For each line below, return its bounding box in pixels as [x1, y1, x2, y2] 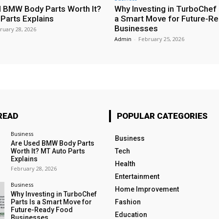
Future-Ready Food [10, 205, 73, 214]
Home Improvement [114, 185, 179, 194]
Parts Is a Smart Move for [10, 197, 92, 206]
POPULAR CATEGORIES [116, 111, 208, 121]
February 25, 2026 [138, 35, 184, 43]
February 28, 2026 [10, 165, 57, 173]
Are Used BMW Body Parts [10, 139, 94, 148]
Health [114, 160, 135, 168]
